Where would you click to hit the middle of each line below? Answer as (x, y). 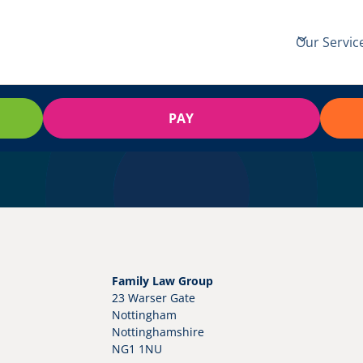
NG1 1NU (137, 349)
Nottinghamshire (158, 332)
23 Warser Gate (154, 298)
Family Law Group (163, 281)
